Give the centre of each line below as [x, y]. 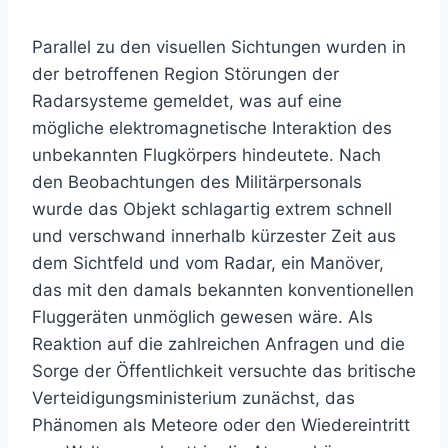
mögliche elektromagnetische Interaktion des [212, 128]
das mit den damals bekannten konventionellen [223, 290]
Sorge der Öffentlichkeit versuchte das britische [224, 371]
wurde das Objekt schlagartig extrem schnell [212, 209]
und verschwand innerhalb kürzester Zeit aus [214, 236]
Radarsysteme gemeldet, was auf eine [187, 101]
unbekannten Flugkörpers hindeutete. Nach [206, 155]
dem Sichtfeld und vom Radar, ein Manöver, [208, 263]
